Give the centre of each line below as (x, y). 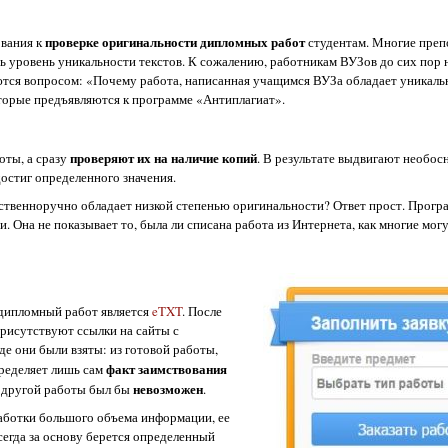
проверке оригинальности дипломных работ (175, 41)
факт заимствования (166, 368)
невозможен (168, 388)
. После (202, 310)
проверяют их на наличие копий (163, 157)
